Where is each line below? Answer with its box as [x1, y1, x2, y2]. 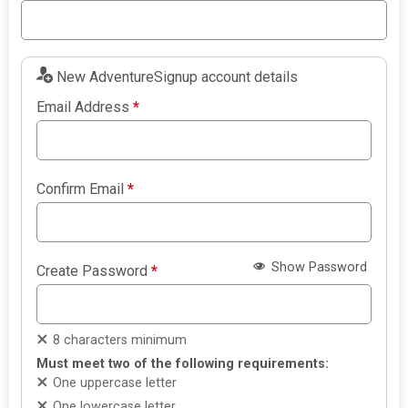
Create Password [36, 262, 152, 280]
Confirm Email [36, 180, 128, 199]
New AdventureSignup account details [56, 68, 299, 87]
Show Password [267, 259, 367, 275]
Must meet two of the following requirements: [36, 356, 330, 372]
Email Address [36, 98, 134, 117]
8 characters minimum [53, 332, 188, 349]
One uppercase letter [53, 375, 178, 392]
